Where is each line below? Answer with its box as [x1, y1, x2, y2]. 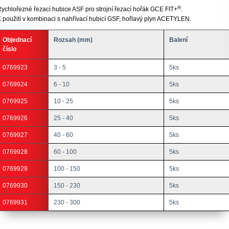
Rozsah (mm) [54, 36, 93, 43]
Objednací [3, 36, 32, 43]
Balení [169, 36, 188, 43]
